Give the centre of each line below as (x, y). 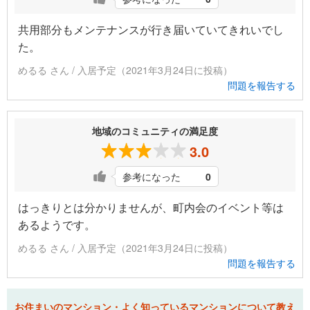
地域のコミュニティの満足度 (155, 131)
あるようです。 (57, 225)
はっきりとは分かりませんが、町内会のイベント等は (151, 208)
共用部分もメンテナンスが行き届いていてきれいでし (151, 30)
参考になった (152, 177)
